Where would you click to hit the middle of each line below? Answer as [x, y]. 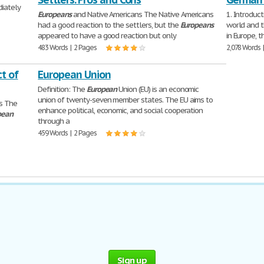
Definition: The [62, 89]
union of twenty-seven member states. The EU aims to [126, 100]
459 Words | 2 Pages [67, 133]
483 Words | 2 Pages [67, 47]
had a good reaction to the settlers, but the [109, 25]
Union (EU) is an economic [158, 89]
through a [54, 121]
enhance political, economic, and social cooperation [121, 110]
